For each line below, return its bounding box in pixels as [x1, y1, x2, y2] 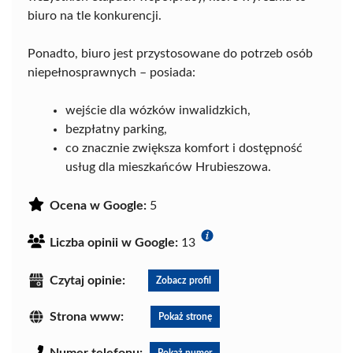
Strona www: [50, 310, 124, 323]
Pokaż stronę [158, 311, 212, 321]
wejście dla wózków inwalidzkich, [65, 103, 251, 117]
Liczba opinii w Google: [50, 236, 178, 249]
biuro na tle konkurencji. [28, 9, 162, 22]
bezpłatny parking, [65, 122, 167, 136]
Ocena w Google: [50, 199, 147, 212]
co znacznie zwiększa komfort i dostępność [65, 141, 303, 154]
